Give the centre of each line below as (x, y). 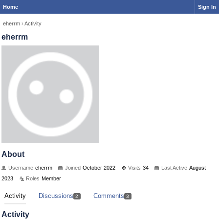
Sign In (207, 7)
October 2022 (99, 168)
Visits (134, 168)
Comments (109, 196)
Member (51, 178)
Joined (73, 168)
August (197, 168)
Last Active (174, 168)
